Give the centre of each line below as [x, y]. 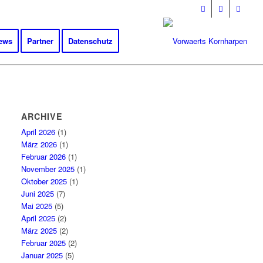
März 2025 [39, 230]
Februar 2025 [44, 243]
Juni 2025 [38, 193]
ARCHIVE [42, 116]
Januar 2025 [42, 255]
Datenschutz [90, 41]
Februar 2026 [44, 156]
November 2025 [48, 169]
